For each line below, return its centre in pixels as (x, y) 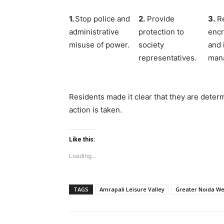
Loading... (82, 155)
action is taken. (95, 109)
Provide (160, 18)
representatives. (168, 57)
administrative (94, 31)
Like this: (82, 139)
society (151, 44)
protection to (161, 31)
